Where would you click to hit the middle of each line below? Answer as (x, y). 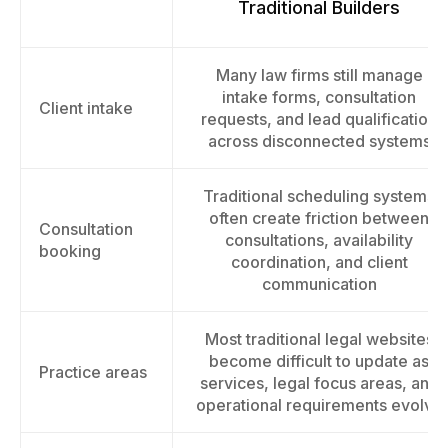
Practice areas (93, 372)
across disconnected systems (319, 141)
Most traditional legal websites (319, 339)
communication (319, 284)
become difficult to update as (319, 361)
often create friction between (319, 218)
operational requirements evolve (319, 405)
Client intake (86, 108)
